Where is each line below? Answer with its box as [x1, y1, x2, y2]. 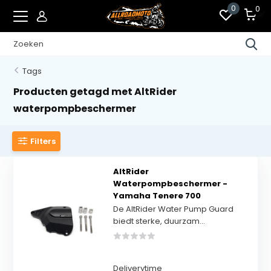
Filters [30, 135, 56, 147]
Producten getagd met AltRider [13, 85, 177, 99]
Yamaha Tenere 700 [113, 190, 201, 201]
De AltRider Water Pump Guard [113, 203, 233, 215]
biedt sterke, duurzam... [113, 215, 205, 227]
